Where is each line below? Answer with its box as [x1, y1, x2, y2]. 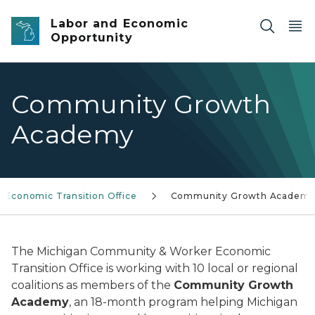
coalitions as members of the [11, 278, 174, 292]
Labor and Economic [51, 17, 188, 30]
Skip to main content [6, 8, 120, 21]
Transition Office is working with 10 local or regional [11, 262, 298, 275]
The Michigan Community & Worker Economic [11, 245, 271, 258]
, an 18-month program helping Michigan [69, 295, 297, 309]
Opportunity [51, 31, 133, 44]
